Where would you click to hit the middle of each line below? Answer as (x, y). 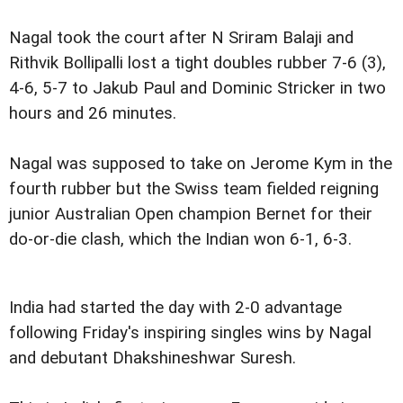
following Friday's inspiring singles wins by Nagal (190, 333)
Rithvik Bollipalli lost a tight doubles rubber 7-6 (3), (197, 63)
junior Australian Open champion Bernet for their (191, 215)
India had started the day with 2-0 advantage (175, 308)
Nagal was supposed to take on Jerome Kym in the (201, 164)
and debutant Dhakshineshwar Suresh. (152, 358)
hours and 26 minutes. (93, 113)
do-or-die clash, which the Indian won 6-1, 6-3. (180, 240)
